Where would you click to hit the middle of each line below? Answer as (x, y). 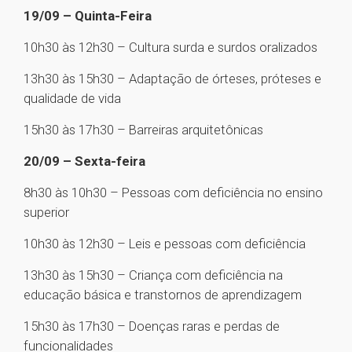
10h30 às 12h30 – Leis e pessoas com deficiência (165, 244)
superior (46, 213)
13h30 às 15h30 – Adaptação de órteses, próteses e (172, 79)
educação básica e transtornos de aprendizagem (163, 295)
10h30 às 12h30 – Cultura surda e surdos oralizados (170, 48)
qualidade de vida (72, 99)
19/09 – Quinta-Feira (88, 16)
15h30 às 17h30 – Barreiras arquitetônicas (143, 130)
